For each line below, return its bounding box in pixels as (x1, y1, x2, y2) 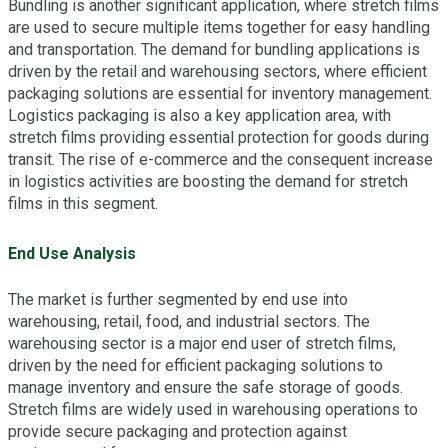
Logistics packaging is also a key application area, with (8, 106, 391, 126)
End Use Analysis (8, 243, 136, 263)
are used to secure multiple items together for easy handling (8, 18, 430, 38)
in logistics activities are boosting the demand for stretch (8, 172, 408, 192)
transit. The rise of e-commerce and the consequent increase (8, 150, 433, 170)
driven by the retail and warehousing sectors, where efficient (8, 62, 427, 82)
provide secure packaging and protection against (8, 421, 347, 441)
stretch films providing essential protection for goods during (8, 128, 429, 148)
